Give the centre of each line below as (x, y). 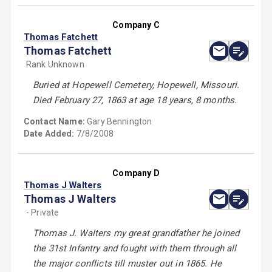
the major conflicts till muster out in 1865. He (127, 264)
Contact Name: (56, 122)
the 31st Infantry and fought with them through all (135, 249)
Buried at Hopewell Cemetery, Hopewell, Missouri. (136, 85)
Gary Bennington (120, 122)
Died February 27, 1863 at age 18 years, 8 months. (135, 100)
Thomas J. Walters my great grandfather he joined (136, 233)
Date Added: (49, 134)
